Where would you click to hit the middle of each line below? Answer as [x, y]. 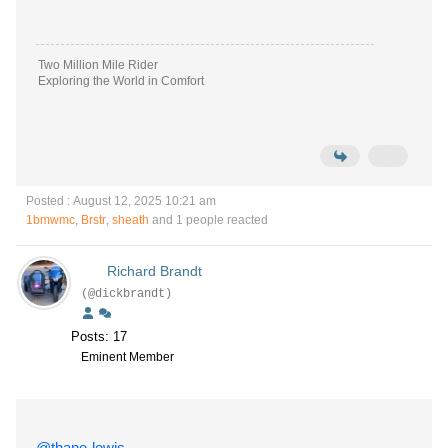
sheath [130, 220]
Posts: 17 [99, 336]
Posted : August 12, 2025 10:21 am [121, 201]
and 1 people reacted [208, 220]
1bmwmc [50, 220]
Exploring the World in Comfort [176, 81]
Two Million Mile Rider [98, 65]
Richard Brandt [154, 271]
